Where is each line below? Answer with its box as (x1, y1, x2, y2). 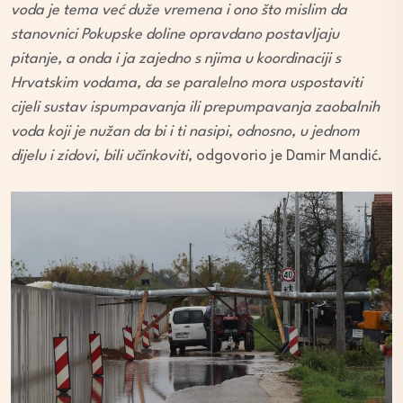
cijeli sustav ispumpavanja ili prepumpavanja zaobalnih (11, 99, 380, 115)
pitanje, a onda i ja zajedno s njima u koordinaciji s (11, 50, 341, 67)
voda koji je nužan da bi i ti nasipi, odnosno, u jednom (11, 123, 360, 139)
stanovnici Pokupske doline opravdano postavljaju (11, 26, 339, 42)
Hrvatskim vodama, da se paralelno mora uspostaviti (11, 75, 363, 91)
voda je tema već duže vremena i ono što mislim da (11, 2, 347, 18)
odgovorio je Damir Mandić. (196, 148, 382, 164)
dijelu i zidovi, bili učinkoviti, (11, 148, 196, 164)
